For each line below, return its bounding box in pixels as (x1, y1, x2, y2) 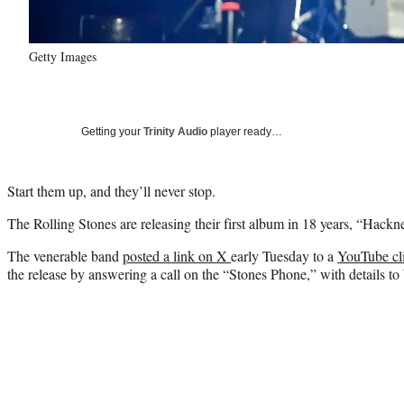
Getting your (81, 124, 143, 138)
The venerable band (7, 245, 123, 265)
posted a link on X (123, 245, 231, 265)
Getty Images (29, 47, 96, 65)
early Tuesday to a (231, 245, 337, 265)
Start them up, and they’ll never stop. (7, 180, 216, 200)
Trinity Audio (143, 124, 207, 138)
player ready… (207, 124, 282, 138)
